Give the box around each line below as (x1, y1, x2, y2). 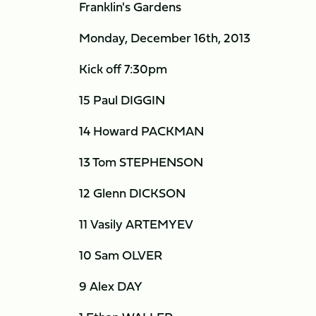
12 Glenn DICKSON (79, 183, 186, 202)
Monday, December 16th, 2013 (79, 28, 250, 47)
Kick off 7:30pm (79, 59, 167, 78)
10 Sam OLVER (79, 245, 162, 265)
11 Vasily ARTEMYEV (79, 214, 193, 233)
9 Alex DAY (79, 276, 142, 296)
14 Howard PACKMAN (79, 121, 204, 140)
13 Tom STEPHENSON (79, 152, 203, 171)
